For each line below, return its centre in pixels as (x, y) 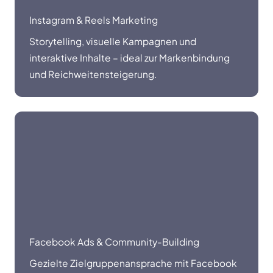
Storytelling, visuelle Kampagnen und (113, 41)
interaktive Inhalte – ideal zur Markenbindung (129, 57)
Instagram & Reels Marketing (94, 19)
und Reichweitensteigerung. (93, 74)
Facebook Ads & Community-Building (114, 241)
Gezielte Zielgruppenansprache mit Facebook (133, 263)
